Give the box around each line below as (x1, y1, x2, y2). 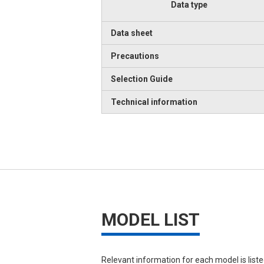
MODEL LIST (101, 209, 200, 230)
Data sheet (111, 28, 153, 38)
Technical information (111, 97, 197, 107)
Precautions (111, 51, 159, 61)
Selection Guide (111, 74, 173, 84)
